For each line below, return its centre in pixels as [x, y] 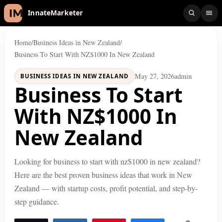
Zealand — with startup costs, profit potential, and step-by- [106, 188]
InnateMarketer [27, 19]
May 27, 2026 [155, 76]
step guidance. [37, 201]
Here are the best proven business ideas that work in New [103, 174]
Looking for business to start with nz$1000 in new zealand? [107, 161]
